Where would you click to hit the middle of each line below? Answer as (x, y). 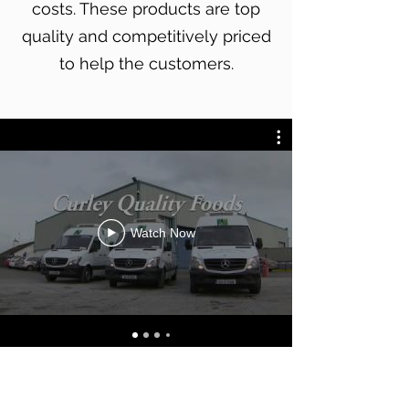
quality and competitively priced (146, 36)
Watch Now (163, 233)
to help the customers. (146, 63)
